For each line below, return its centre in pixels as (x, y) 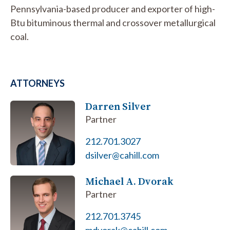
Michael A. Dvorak (130, 181)
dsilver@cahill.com (122, 155)
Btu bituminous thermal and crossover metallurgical (113, 23)
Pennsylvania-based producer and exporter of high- (113, 9)
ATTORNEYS (37, 83)
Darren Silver (118, 106)
